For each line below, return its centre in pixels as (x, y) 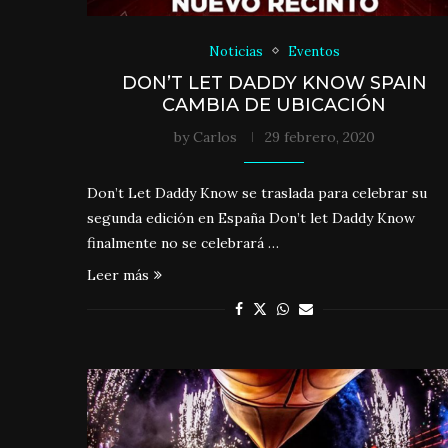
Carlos (214, 136)
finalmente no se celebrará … (183, 242)
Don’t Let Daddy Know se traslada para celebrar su (257, 192)
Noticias (235, 51)
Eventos (313, 51)
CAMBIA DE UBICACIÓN (274, 104)
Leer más (118, 274)
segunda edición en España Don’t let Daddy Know (251, 217)
